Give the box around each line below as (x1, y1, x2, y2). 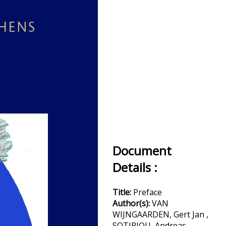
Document (112, 142, 172, 159)
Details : (112, 159, 157, 176)
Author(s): (112, 198, 152, 209)
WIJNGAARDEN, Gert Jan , (112, 209, 208, 220)
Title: (112, 187, 133, 198)
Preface (133, 187, 162, 198)
